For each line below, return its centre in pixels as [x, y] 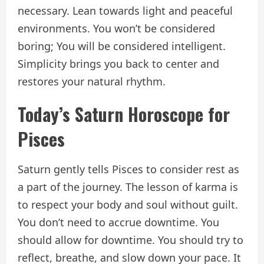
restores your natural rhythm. [92, 81]
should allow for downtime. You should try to [131, 240]
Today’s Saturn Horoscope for [124, 114]
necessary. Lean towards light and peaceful [125, 10]
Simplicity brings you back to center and [118, 63]
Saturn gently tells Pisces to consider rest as [128, 169]
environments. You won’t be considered [116, 28]
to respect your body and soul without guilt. [128, 204]
